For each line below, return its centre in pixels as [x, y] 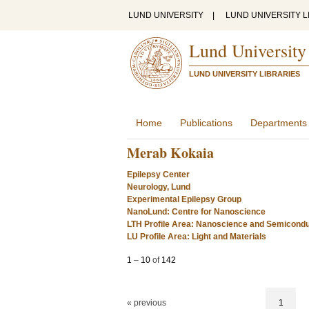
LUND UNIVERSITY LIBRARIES [245, 74]
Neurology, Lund [159, 187]
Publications [206, 123]
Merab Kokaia [170, 153]
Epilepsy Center [158, 175]
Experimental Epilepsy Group [184, 199]
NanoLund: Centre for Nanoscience [196, 212]
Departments [279, 123]
